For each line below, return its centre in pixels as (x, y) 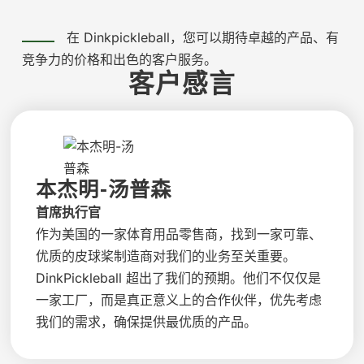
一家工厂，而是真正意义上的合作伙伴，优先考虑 (179, 300)
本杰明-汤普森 (104, 191)
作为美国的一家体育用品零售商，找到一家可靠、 (179, 234)
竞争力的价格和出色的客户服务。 (119, 60)
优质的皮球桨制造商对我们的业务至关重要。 (166, 256)
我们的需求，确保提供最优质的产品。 (147, 322)
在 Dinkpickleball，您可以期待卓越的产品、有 (200, 38)
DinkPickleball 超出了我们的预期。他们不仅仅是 (179, 278)
